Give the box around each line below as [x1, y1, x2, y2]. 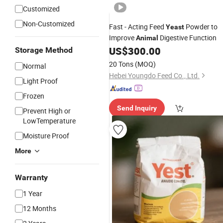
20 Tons [109, 59, 133, 69]
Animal [136, 34, 158, 42]
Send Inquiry [117, 104, 157, 112]
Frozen [23, 91, 44, 101]
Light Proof [23, 76, 58, 86]
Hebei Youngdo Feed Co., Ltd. [109, 71, 200, 80]
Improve [109, 33, 136, 42]
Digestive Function [158, 33, 217, 42]
